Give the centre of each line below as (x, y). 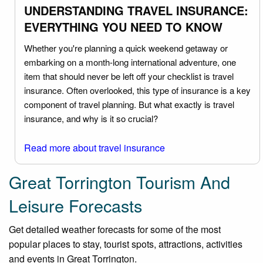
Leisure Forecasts (75, 205)
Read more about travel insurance (95, 147)
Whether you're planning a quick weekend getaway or (126, 48)
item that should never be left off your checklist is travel (129, 76)
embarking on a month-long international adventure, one (130, 62)
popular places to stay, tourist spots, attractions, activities (126, 244)
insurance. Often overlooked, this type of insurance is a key (137, 90)
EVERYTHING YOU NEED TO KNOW (123, 26)
